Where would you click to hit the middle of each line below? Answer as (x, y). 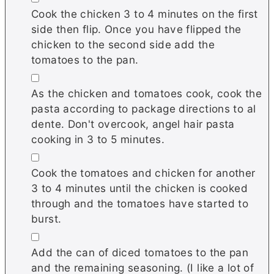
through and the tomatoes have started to (140, 203)
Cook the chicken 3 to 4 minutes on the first (145, 13)
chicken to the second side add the (123, 44)
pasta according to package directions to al (144, 108)
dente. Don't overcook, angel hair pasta (133, 124)
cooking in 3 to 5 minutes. (98, 139)
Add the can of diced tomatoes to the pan (140, 252)
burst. (46, 218)
